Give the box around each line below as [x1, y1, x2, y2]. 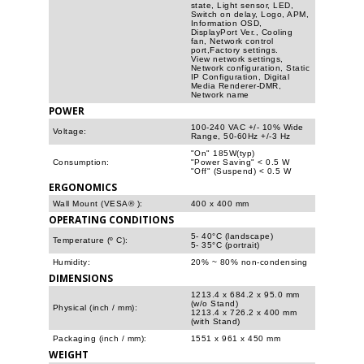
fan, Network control [191, 36, 274, 45]
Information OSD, [191, 18, 262, 28]
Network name [191, 89, 249, 99]
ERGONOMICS [49, 180, 117, 193]
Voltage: [53, 126, 87, 136]
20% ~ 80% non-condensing [191, 257, 308, 266]
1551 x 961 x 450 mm [191, 333, 281, 343]
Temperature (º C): [53, 235, 128, 245]
